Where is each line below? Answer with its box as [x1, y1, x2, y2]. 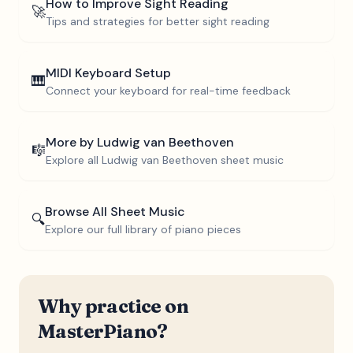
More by [46, 134, 97, 150]
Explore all [46, 153, 102, 167]
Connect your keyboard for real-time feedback [46, 84, 291, 98]
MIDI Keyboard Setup [46, 65, 171, 81]
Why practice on [38, 295, 188, 318]
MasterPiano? [38, 320, 168, 343]
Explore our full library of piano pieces [45, 222, 241, 236]
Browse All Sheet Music [45, 203, 185, 220]
